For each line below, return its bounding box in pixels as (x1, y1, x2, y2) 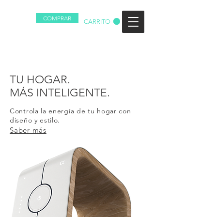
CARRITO (84, 18, 110, 25)
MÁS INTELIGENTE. (10, 86, 110, 99)
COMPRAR (43, 15, 71, 22)
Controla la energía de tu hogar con (10, 107, 131, 115)
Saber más (10, 125, 46, 135)
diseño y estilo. (10, 116, 61, 124)
